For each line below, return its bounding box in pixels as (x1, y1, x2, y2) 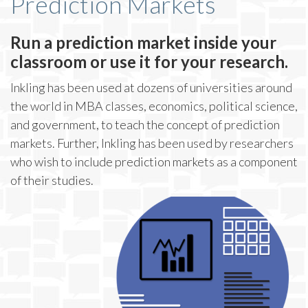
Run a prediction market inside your (10, 32, 276, 52)
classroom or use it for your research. (10, 52, 288, 71)
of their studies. (10, 173, 93, 188)
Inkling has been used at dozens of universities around (10, 80, 292, 95)
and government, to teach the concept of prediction (10, 117, 280, 132)
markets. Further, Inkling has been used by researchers (10, 135, 294, 151)
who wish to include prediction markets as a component (10, 154, 298, 169)
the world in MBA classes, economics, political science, (10, 98, 298, 113)
